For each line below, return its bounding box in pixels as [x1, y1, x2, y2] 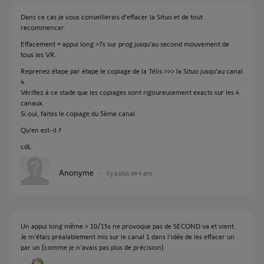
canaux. [21, 98, 44, 107]
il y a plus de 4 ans [107, 169, 153, 177]
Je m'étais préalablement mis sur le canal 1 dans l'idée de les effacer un [21, 232, 235, 240]
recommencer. [21, 23, 65, 31]
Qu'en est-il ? [21, 126, 61, 134]
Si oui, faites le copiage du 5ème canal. [21, 109, 137, 117]
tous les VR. [21, 50, 57, 58]
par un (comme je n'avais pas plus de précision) [21, 243, 164, 251]
